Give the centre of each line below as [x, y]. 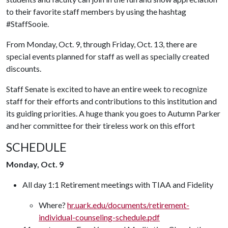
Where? [53, 205]
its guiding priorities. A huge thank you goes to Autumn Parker [113, 113]
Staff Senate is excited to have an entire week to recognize [107, 89]
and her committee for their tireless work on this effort [101, 125]
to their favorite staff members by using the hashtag [96, 11]
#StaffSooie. [27, 24]
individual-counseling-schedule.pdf [99, 217]
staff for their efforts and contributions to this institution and [111, 101]
